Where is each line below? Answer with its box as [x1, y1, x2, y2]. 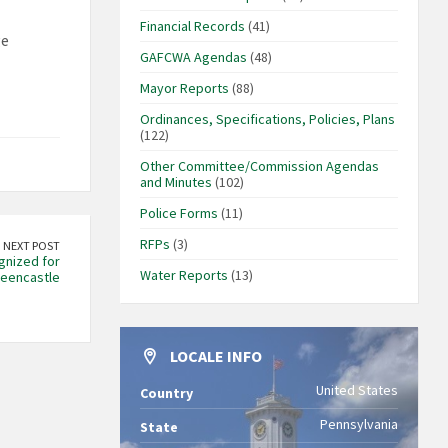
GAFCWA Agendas [139, 48, 247, 67]
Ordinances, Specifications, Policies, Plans [139, 110, 395, 129]
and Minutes [139, 173, 212, 192]
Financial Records [139, 17, 245, 36]
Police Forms [139, 204, 218, 223]
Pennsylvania [320, 415, 398, 434]
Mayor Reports [139, 79, 229, 98]
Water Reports [139, 266, 228, 285]
